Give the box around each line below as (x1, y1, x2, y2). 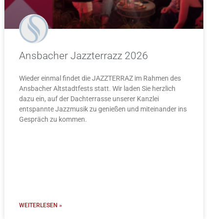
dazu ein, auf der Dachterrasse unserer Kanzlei (19, 95, 159, 103)
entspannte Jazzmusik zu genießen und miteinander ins (19, 105, 187, 113)
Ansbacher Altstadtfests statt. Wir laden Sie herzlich (19, 85, 176, 93)
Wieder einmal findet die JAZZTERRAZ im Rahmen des (19, 74, 181, 83)
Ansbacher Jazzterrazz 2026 (19, 50, 149, 62)
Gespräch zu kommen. (19, 115, 88, 124)
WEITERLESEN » (19, 202, 63, 209)
